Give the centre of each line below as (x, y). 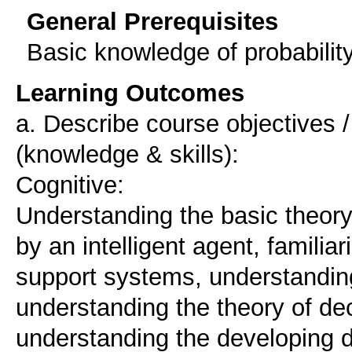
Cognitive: (70, 185)
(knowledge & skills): (127, 154)
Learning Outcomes (130, 93)
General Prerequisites (152, 22)
